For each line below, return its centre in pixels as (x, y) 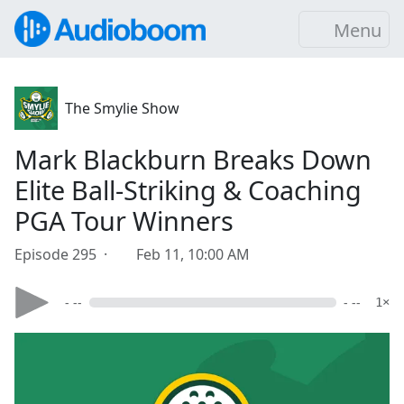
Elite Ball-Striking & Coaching (188, 190)
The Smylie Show (122, 108)
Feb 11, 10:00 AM (193, 254)
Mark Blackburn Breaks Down (193, 159)
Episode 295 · (64, 254)
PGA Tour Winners (124, 220)
